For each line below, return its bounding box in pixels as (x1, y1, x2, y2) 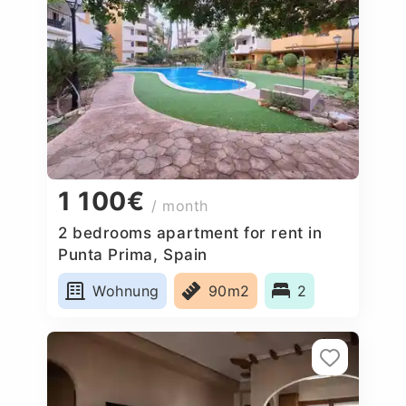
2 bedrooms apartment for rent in (58, 223, 323, 242)
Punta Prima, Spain (58, 245, 208, 264)
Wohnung (92, 281, 159, 300)
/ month (151, 197, 209, 216)
